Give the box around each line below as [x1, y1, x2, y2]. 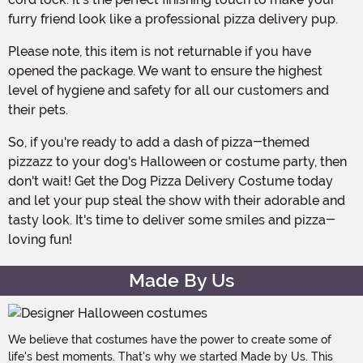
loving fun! [8, 231, 72, 247]
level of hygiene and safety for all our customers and [8, 82, 329, 98]
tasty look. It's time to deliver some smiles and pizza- [8, 211, 335, 228]
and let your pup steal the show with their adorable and [8, 192, 345, 208]
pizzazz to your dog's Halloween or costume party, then [8, 153, 347, 169]
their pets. [8, 101, 68, 117]
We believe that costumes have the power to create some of [8, 332, 331, 346]
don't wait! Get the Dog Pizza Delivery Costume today [8, 173, 333, 189]
